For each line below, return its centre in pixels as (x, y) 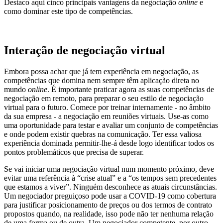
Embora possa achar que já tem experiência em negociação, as (101, 72)
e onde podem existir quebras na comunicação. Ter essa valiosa (103, 134)
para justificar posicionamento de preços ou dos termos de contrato (108, 205)
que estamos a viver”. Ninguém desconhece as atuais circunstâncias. (111, 187)
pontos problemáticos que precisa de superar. (74, 152)
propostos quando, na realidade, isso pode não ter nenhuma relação (109, 214)
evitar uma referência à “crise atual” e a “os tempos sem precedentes (110, 178)
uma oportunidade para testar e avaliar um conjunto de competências (111, 125)
